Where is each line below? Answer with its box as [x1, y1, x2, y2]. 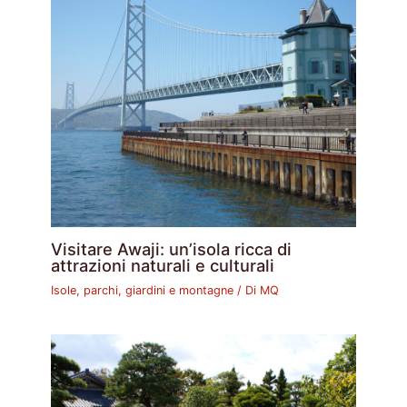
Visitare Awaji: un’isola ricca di [51, 238, 293, 259]
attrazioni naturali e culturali [51, 254, 275, 275]
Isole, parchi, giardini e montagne [51, 283, 234, 297]
